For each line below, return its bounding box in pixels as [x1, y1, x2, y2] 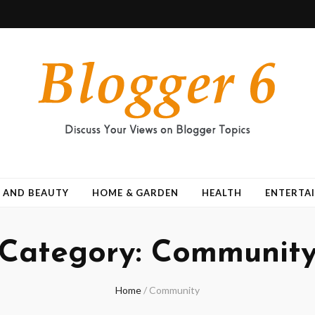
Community [149, 284, 200, 296]
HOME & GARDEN [91, 187, 179, 198]
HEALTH [202, 187, 243, 198]
